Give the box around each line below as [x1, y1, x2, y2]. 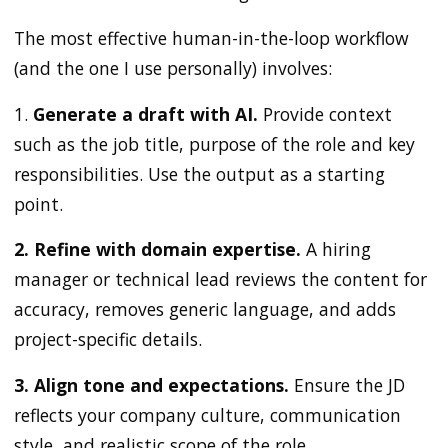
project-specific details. [14, 327, 202, 352]
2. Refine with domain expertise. [14, 237, 301, 262]
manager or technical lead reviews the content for [14, 267, 427, 292]
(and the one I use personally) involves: [14, 55, 337, 80]
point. [14, 191, 63, 216]
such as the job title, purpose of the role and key [14, 131, 415, 156]
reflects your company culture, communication [14, 403, 401, 428]
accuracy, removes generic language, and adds [14, 297, 396, 322]
